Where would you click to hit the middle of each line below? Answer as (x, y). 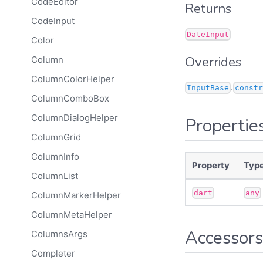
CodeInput (53, 21)
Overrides (213, 62)
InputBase (208, 88)
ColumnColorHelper (73, 79)
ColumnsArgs (59, 234)
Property (211, 165)
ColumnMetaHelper (71, 215)
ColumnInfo (55, 157)
